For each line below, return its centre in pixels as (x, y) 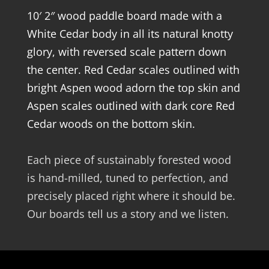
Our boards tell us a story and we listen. (128, 214)
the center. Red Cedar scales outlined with (133, 70)
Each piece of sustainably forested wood (129, 160)
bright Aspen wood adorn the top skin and (133, 88)
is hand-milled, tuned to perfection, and (127, 178)
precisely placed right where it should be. (131, 196)
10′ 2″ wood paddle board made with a (124, 16)
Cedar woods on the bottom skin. (111, 124)
